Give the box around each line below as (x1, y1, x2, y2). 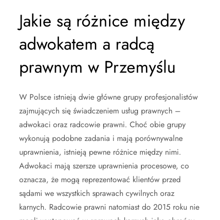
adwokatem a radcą (19, 31, 154, 56)
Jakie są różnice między (19, 8, 185, 33)
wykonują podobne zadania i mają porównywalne (19, 132, 183, 144)
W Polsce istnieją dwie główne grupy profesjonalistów (19, 91, 198, 103)
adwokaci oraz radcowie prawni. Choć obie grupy (19, 118, 186, 130)
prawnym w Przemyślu (19, 55, 176, 79)
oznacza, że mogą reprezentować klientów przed (19, 173, 181, 185)
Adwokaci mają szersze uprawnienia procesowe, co (19, 160, 189, 171)
